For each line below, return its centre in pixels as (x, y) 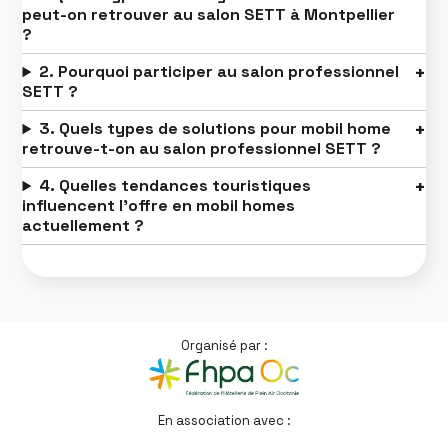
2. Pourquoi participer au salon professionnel (219, 72)
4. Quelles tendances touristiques (175, 186)
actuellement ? (83, 226)
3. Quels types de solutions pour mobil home (215, 129)
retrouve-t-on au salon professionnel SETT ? (202, 149)
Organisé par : (224, 346)
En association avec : (224, 421)
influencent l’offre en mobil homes (159, 206)
